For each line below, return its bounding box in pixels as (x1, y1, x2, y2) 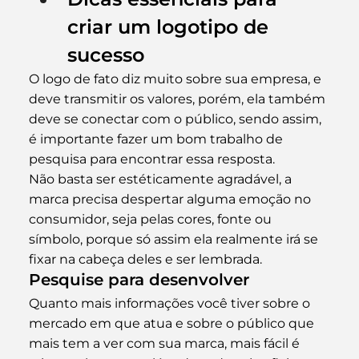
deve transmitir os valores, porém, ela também (28, 91, 329, 107)
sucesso (67, 42, 144, 67)
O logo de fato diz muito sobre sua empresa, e (28, 71, 325, 87)
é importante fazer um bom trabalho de (28, 131, 286, 147)
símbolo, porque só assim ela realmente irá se (28, 231, 321, 247)
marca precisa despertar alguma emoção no (28, 191, 314, 207)
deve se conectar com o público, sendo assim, (28, 111, 325, 127)
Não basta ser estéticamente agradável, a (28, 171, 295, 187)
